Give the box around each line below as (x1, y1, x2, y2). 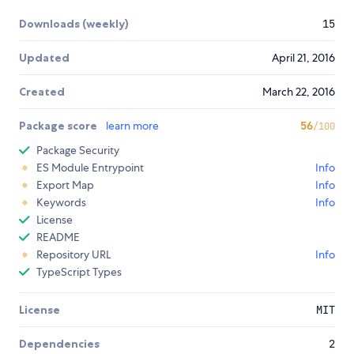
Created (19, 85, 65, 100)
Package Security (36, 143, 119, 158)
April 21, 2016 (272, 51, 335, 66)
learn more (106, 119, 159, 134)
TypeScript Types (36, 265, 122, 280)
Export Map (36, 178, 94, 193)
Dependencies (19, 337, 100, 352)
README (36, 230, 80, 245)
